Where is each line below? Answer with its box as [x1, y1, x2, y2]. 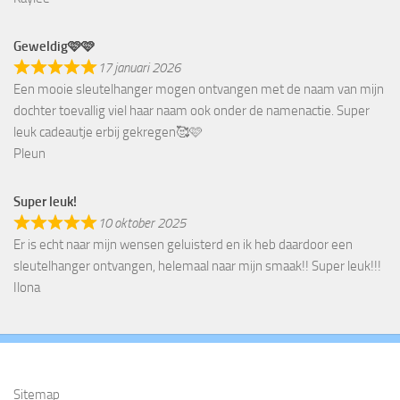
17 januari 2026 [96, 59, 180, 76]
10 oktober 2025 [96, 214, 186, 231]
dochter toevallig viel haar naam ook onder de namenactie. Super [13, 102, 370, 119]
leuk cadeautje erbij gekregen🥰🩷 [13, 123, 203, 140]
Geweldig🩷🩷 [13, 37, 95, 54]
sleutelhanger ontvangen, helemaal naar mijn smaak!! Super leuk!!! [13, 257, 381, 274]
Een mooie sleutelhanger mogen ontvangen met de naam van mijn [13, 80, 384, 97]
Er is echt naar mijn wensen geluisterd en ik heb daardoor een [13, 236, 353, 253]
